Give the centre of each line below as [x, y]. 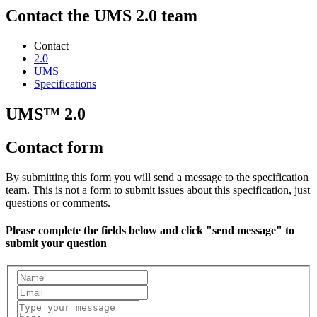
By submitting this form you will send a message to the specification [157, 178]
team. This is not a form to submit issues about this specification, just [158, 190]
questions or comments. [58, 203]
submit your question [56, 243]
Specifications [65, 84]
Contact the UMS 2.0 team [102, 16]
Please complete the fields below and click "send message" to [150, 231]
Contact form [54, 148]
